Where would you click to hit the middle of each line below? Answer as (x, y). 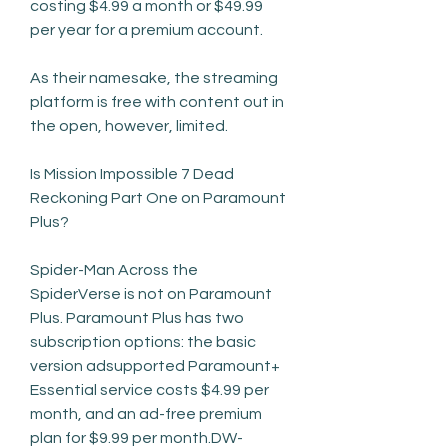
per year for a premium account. (146, 29)
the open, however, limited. (129, 125)
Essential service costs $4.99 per (149, 389)
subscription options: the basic (143, 341)
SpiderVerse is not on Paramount (151, 293)
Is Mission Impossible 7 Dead (132, 173)
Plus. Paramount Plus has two (137, 317)
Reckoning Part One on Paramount (158, 197)
